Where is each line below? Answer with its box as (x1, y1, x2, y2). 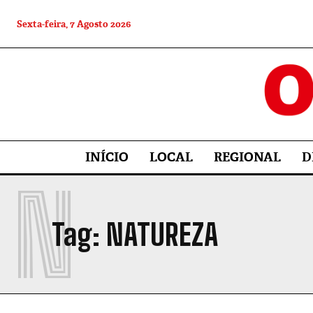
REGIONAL (213, 149, 281, 166)
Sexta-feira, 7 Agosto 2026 (17, 18, 131, 30)
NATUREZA (106, 217, 218, 253)
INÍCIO (85, 149, 129, 166)
